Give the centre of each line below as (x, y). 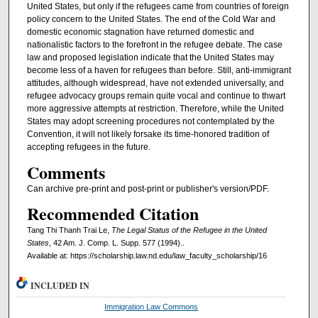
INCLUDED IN (60, 286)
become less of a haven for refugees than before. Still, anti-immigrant (159, 71)
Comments (66, 172)
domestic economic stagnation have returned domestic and (140, 32)
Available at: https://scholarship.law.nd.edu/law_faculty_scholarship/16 (147, 256)
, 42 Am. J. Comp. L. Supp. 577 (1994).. (116, 243)
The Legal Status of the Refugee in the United (189, 230)
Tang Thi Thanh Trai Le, (69, 230)
